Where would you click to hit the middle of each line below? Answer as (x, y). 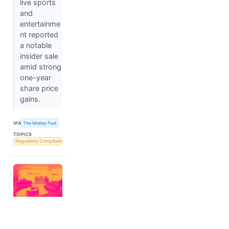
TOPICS (23, 134)
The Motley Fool (40, 123)
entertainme (40, 24)
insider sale (39, 56)
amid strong (40, 67)
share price (39, 88)
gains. (31, 99)
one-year (35, 78)
